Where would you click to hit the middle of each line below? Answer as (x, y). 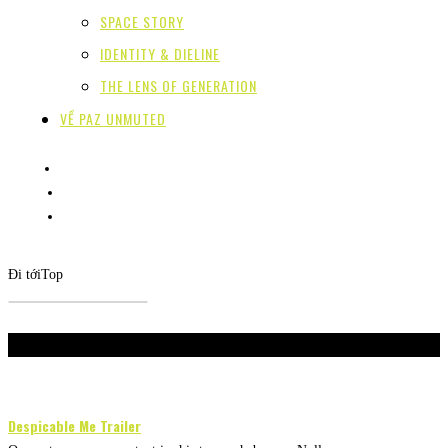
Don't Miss (55, 344)
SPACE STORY (142, 22)
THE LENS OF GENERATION (178, 86)
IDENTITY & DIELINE (160, 54)
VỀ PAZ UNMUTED (113, 119)
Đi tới (24, 275)
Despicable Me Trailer (74, 426)
